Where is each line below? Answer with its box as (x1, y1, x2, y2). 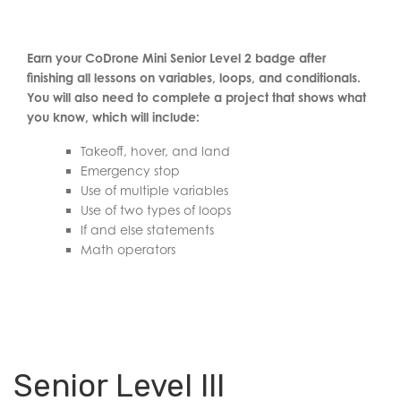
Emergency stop (81, 163, 180, 178)
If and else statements (81, 222, 214, 237)
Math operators (81, 242, 175, 257)
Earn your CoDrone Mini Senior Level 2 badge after (27, 50, 326, 65)
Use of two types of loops (81, 202, 231, 218)
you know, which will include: (27, 109, 200, 124)
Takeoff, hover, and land (81, 143, 230, 158)
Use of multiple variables (81, 183, 228, 198)
